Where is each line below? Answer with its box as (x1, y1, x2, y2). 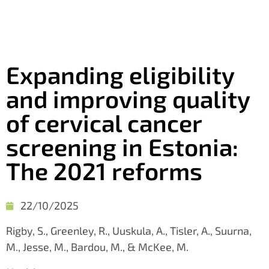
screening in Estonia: (6, 132, 238, 162)
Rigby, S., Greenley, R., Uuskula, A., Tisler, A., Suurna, (6, 224, 252, 238)
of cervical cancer (6, 108, 202, 138)
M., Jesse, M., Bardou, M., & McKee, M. (6, 240, 189, 254)
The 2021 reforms (6, 156, 202, 186)
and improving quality (6, 84, 250, 113)
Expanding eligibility (6, 60, 234, 89)
